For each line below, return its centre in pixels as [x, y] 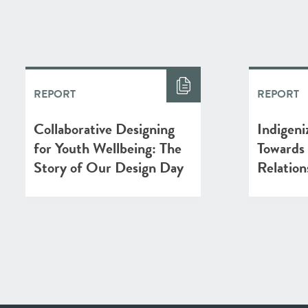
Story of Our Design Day [109, 167]
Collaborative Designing [104, 129]
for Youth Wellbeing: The [108, 148]
